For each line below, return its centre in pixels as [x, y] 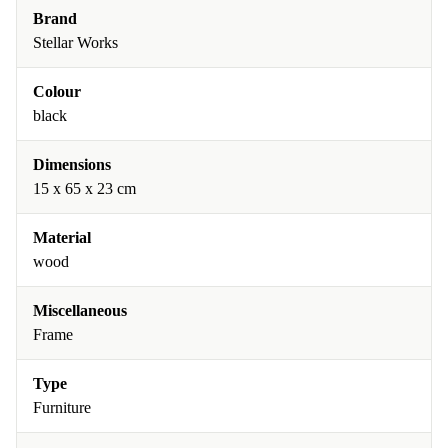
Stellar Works [75, 42]
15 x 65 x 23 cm [84, 188]
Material [62, 237]
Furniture [62, 407]
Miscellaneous [80, 310]
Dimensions [72, 164]
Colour [57, 91]
